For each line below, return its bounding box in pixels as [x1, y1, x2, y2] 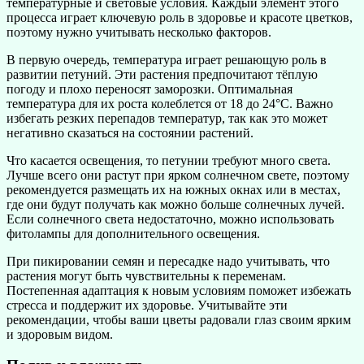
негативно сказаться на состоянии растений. [6, 125, 253, 140]
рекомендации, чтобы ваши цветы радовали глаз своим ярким [6, 312, 351, 327]
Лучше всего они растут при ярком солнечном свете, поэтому [6, 167, 349, 182]
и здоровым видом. [6, 327, 113, 341]
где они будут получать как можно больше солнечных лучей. [6, 197, 344, 211]
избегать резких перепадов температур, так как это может [6, 110, 327, 125]
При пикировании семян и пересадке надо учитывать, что [6, 253, 330, 268]
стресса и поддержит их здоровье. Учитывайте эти [6, 297, 288, 312]
